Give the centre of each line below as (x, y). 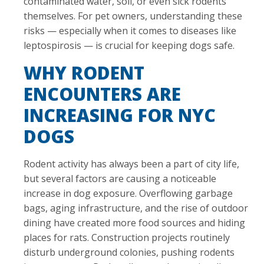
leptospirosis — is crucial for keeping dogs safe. (129, 45)
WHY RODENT (84, 72)
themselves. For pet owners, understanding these (133, 16)
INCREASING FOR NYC (120, 115)
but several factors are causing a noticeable (120, 178)
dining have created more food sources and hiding (134, 222)
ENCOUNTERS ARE (102, 94)
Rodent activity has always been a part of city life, (131, 164)
